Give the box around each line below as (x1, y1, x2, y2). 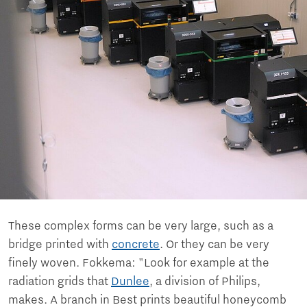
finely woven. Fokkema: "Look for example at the (8, 256, 269, 271)
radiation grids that (8, 275, 111, 289)
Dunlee (111, 275, 149, 289)
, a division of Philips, (149, 275, 260, 289)
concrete (112, 238, 160, 252)
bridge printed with (8, 238, 112, 252)
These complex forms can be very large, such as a (8, 219, 273, 234)
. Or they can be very (160, 238, 269, 252)
